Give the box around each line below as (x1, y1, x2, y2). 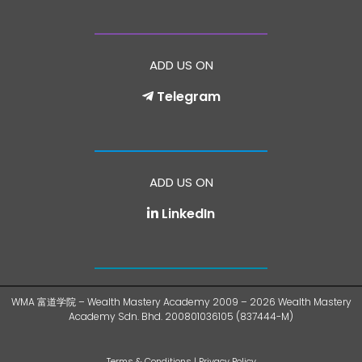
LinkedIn (162, 204, 215, 224)
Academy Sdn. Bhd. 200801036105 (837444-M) (69, 309, 293, 324)
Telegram (156, 87, 221, 107)
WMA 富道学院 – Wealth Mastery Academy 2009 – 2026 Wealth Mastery (11, 295, 351, 309)
